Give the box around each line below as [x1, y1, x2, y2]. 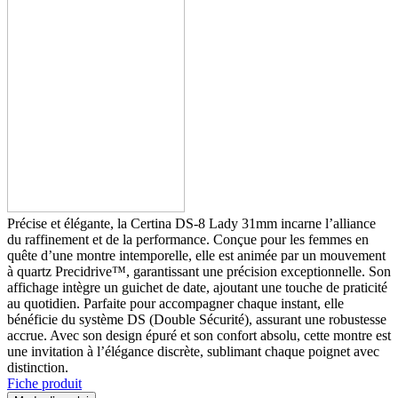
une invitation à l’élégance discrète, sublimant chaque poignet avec [7, 343, 379, 359]
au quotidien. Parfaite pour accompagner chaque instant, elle [7, 295, 344, 311]
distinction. [7, 359, 68, 375]
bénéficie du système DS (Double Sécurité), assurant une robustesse [7, 311, 386, 327]
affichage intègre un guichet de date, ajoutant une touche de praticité [7, 279, 387, 295]
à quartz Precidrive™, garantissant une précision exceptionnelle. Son [7, 263, 391, 279]
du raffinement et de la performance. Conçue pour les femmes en [7, 231, 369, 247]
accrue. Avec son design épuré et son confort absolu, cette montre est [7, 327, 391, 343]
